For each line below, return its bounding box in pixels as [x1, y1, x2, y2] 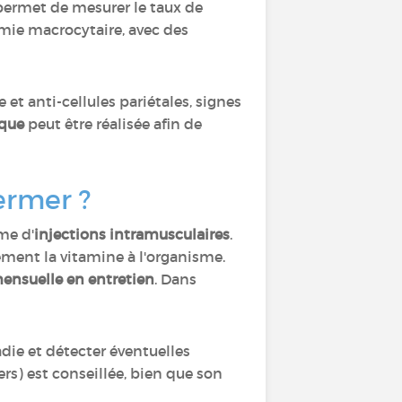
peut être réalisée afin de [24, 115, 202, 133]
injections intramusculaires [34, 225, 230, 243]
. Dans [154, 270, 197, 288]
